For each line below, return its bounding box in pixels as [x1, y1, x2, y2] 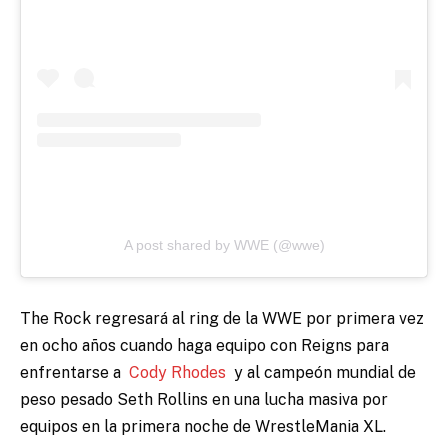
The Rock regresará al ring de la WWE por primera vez [20, 308, 424, 328]
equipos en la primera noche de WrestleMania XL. [20, 416, 386, 436]
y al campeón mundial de [226, 362, 416, 382]
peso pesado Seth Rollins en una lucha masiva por [20, 389, 388, 409]
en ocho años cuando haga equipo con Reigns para [20, 335, 389, 355]
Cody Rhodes [129, 362, 226, 382]
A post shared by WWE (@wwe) [123, 236, 325, 253]
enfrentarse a [20, 362, 129, 382]
